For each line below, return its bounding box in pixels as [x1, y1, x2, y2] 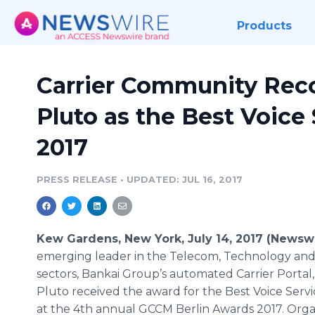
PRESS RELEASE [37, 174, 117, 185]
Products [236, 19, 292, 32]
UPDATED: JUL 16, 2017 [127, 174, 243, 185]
